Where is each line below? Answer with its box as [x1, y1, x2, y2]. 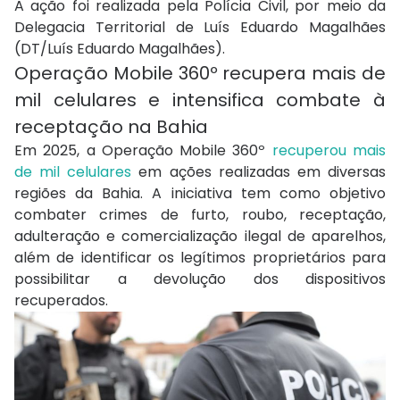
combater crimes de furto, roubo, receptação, [14, 204, 386, 226]
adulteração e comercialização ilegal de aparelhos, [14, 226, 386, 247]
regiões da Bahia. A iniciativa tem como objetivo [14, 183, 386, 204]
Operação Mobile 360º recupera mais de [14, 61, 386, 87]
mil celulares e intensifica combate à [14, 87, 386, 113]
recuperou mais [271, 140, 387, 162]
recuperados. [14, 290, 108, 312]
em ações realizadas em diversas [131, 162, 387, 183]
